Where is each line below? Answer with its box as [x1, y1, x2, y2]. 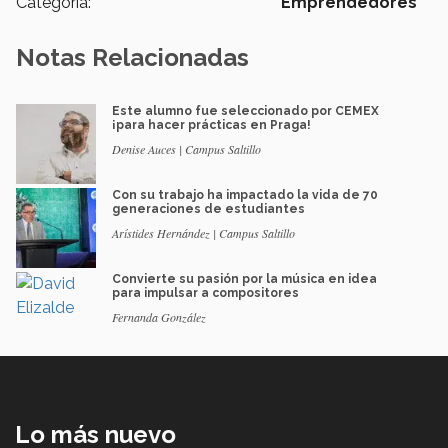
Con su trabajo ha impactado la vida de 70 [112, 188, 378, 203]
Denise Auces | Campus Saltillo [112, 141, 261, 158]
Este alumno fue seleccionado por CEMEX [112, 104, 379, 119]
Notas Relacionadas [16, 43, 249, 73]
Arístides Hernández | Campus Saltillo [112, 225, 295, 242]
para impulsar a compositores [112, 286, 299, 301]
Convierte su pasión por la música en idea [112, 272, 377, 287]
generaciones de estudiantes [112, 202, 305, 217]
